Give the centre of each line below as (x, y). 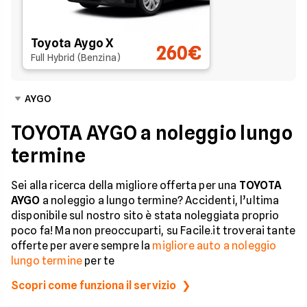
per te (99, 261)
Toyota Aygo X (73, 43)
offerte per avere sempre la (82, 246)
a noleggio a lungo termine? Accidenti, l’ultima (160, 200)
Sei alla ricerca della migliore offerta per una (125, 185)
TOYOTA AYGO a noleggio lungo (152, 133)
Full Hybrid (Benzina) (76, 58)
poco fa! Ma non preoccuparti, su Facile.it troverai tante (153, 231)
